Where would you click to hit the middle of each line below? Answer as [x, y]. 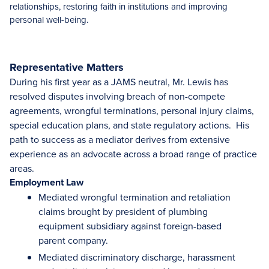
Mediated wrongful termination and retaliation [134, 197]
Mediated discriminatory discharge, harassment [137, 257]
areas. [22, 168]
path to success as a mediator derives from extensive [120, 139]
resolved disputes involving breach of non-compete [117, 96]
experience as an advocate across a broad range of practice [133, 154]
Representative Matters [67, 67]
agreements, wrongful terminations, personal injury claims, [132, 110]
